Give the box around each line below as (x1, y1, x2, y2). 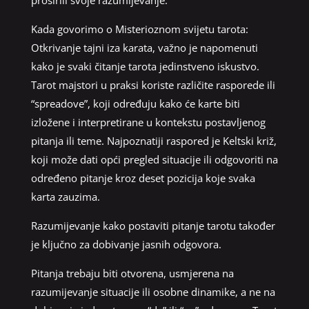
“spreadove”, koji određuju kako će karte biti (30, 96, 240, 110)
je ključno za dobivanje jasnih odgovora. (30, 237, 221, 251)
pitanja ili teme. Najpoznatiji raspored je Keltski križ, (30, 133, 277, 148)
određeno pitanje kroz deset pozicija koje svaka (30, 170, 255, 185)
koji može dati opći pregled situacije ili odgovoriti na (30, 152, 278, 166)
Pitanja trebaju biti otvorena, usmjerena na (30, 266, 234, 280)
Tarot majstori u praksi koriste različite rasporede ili (30, 77, 275, 92)
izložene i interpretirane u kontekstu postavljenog (30, 114, 266, 129)
